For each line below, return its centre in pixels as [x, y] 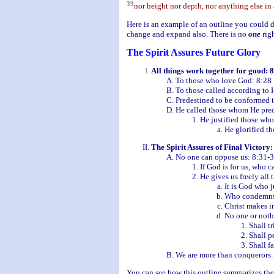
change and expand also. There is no [187, 34]
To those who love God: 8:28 [223, 80]
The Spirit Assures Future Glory [193, 52]
